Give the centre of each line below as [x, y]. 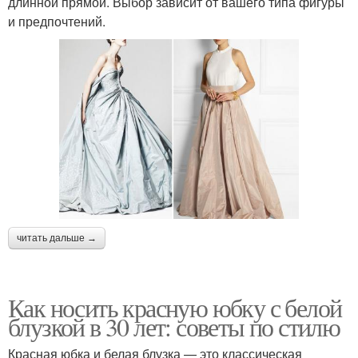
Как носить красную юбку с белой [175, 308]
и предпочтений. [57, 22]
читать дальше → [57, 239]
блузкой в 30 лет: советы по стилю [174, 327]
